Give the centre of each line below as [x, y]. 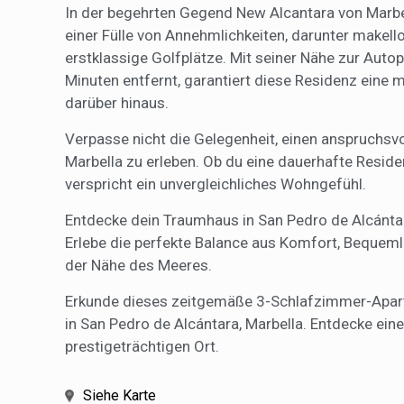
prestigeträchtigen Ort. [142, 346]
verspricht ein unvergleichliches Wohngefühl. [216, 184]
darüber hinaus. [117, 102]
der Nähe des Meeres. [138, 265]
